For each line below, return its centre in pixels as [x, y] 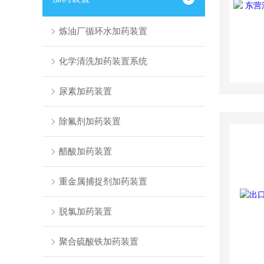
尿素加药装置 [85, 91]
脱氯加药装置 [85, 211]
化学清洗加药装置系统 [103, 61]
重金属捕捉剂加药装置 [103, 181]
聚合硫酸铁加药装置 [98, 241]
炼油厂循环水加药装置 [103, 31]
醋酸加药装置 [85, 151]
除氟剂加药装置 [90, 121]
